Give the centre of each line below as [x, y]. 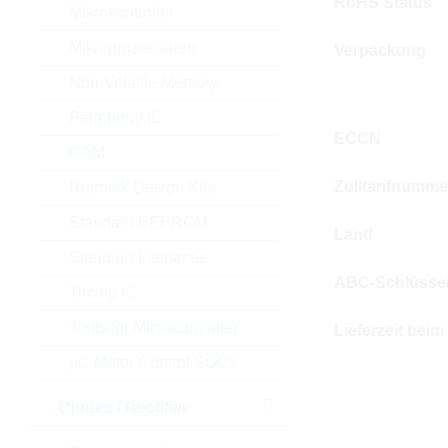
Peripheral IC [115, 117]
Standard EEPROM [138, 222]
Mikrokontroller [121, 12]
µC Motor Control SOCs [152, 362]
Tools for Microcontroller [153, 327]
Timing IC [102, 292]
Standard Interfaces [137, 257]
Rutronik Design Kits [141, 187]
